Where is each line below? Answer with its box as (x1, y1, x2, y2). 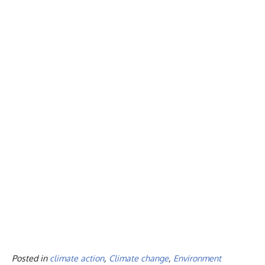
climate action (50, 252, 104, 263)
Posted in (12, 252, 50, 263)
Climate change (109, 252, 169, 263)
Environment (173, 252, 221, 263)
